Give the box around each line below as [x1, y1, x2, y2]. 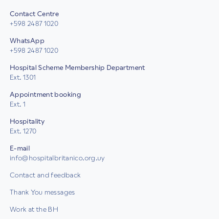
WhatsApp [10, 37, 44, 45]
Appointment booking [10, 90, 82, 99]
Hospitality [10, 117, 45, 126]
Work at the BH [10, 205, 59, 214]
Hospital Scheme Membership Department [10, 64, 145, 72]
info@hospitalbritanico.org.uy [10, 154, 105, 162]
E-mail [10, 144, 30, 153]
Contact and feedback [10, 171, 81, 179]
